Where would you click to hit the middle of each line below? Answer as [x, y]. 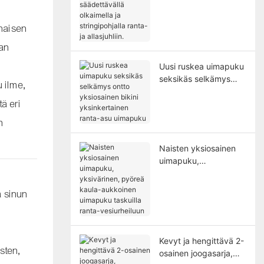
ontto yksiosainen [192, 91]
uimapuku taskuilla [194, 197]
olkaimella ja [182, 12]
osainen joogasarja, [196, 253]
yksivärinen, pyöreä [197, 173]
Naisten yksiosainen [197, 148]
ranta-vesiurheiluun [196, 210]
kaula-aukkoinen [191, 185]
